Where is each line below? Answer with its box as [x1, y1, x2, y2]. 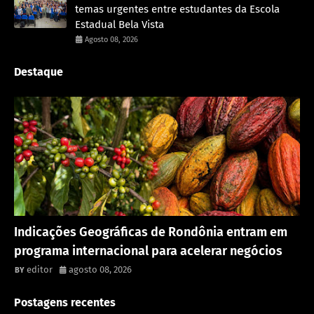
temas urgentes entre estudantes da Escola [75, 3, 280, 16]
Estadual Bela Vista [75, 18, 164, 32]
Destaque [14, 65, 63, 79]
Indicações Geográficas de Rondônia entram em [14, 224, 287, 240]
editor [27, 264, 53, 275]
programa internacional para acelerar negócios [14, 243, 282, 259]
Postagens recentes [14, 296, 116, 310]
